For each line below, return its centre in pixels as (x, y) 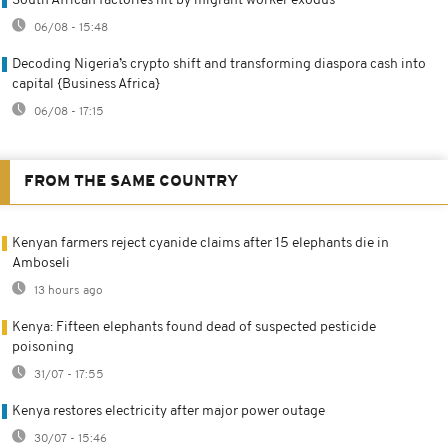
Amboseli (41, 263)
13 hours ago (67, 290)
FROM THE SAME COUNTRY (131, 181)
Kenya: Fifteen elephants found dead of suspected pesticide (194, 327)
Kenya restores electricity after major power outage (168, 411)
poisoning (43, 347)
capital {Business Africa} (86, 84)
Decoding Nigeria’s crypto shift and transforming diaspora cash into (219, 64)
